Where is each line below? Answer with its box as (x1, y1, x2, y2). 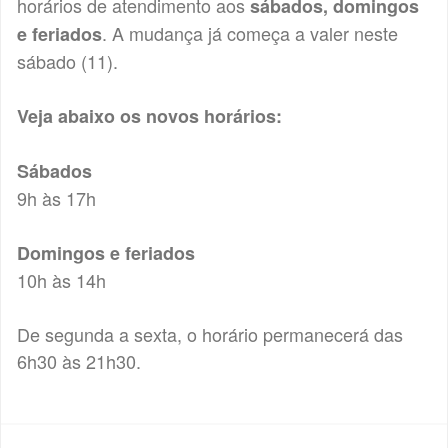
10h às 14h (17, 266, 106, 293)
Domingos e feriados (17, 239, 195, 266)
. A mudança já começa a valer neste (102, 19, 398, 46)
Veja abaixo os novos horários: (17, 102, 282, 129)
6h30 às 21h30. (17, 347, 141, 374)
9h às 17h (17, 184, 96, 211)
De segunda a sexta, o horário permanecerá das (17, 320, 403, 347)
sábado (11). (17, 47, 118, 74)
